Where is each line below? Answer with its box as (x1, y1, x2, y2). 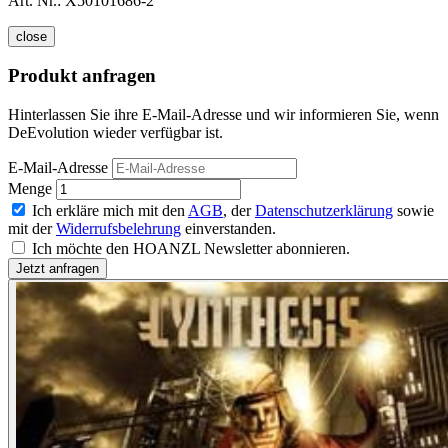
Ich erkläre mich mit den (32, 202, 188, 220)
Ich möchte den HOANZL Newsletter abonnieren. (32, 240, 350, 258)
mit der (8, 220, 56, 238)
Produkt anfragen (8, 65, 156, 87)
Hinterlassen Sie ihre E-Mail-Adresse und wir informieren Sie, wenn (8, 106, 439, 124)
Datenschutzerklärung (255, 202, 393, 220)
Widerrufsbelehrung (56, 220, 181, 238)
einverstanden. (181, 220, 276, 238)
